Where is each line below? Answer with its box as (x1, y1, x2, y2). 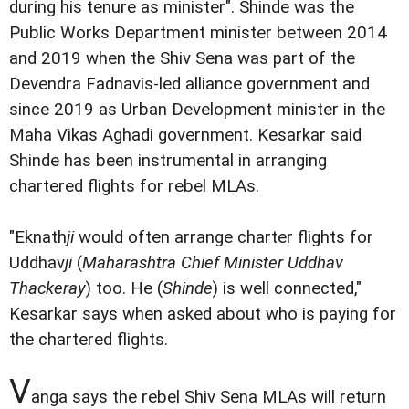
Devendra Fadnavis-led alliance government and (9, 74, 370, 95)
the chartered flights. (9, 330, 168, 351)
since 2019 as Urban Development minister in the (9, 100, 385, 121)
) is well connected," (213, 278, 362, 299)
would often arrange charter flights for (74, 227, 373, 248)
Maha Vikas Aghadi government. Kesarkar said (9, 125, 362, 146)
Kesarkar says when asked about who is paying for (9, 304, 396, 325)
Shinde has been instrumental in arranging (9, 151, 327, 172)
